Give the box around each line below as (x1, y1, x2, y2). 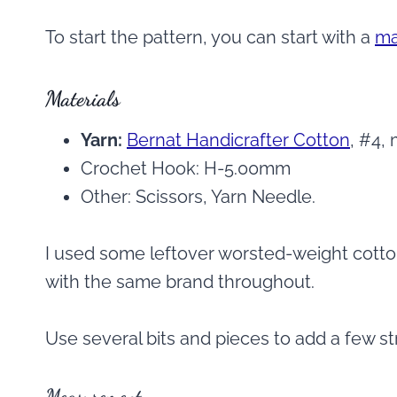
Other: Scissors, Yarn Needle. (81, 186, 315, 208)
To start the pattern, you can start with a (45, 27, 375, 49)
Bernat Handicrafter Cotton (127, 129, 350, 152)
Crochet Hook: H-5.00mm (81, 158, 291, 180)
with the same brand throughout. (45, 271, 315, 293)
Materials (45, 86, 120, 113)
